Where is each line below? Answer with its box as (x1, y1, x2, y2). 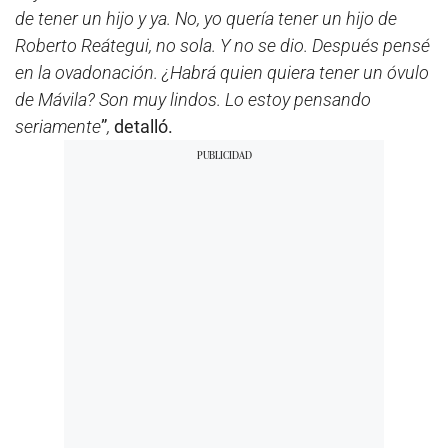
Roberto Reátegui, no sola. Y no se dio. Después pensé (15, 35, 430, 57)
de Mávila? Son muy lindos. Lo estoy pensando (15, 89, 371, 111)
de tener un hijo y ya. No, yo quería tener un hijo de (15, 8, 397, 30)
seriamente (15, 116, 101, 138)
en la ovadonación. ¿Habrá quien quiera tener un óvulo (15, 62, 429, 84)
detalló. (110, 116, 173, 138)
